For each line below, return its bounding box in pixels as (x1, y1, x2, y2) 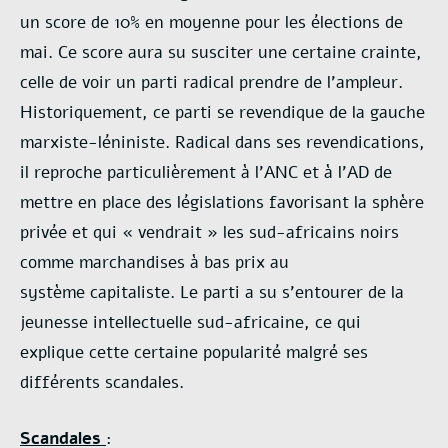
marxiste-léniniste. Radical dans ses (20, 131, 306, 155)
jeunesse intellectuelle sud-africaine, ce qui (20, 311, 361, 335)
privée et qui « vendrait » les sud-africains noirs (20, 221, 399, 245)
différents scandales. (20, 371, 184, 395)
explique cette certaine (20, 341, 203, 365)
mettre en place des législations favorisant (20, 191, 354, 215)
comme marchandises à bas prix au (20, 251, 289, 275)
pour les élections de (245, 11, 403, 35)
